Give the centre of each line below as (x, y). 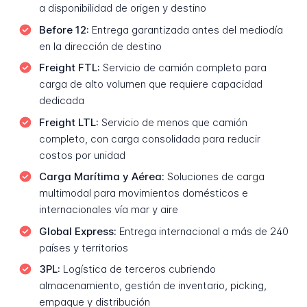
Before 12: (64, 29)
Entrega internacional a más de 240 (202, 231)
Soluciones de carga (214, 177)
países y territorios (83, 247)
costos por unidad (82, 155)
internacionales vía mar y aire (108, 210)
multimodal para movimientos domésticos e (143, 193)
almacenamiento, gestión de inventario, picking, (152, 286)
